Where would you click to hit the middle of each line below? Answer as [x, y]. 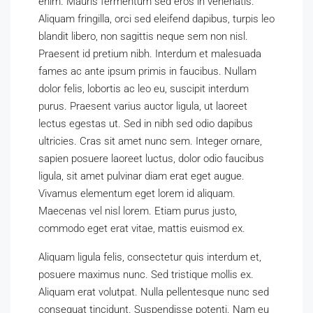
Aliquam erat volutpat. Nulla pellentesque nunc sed [154, 292]
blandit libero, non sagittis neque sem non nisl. [143, 36]
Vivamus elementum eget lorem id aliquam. [137, 194]
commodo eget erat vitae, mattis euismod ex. [142, 228]
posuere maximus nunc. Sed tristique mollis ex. [146, 275]
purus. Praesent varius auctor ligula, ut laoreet [143, 106]
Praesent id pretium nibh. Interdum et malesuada [150, 54]
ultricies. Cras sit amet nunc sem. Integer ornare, [150, 141]
